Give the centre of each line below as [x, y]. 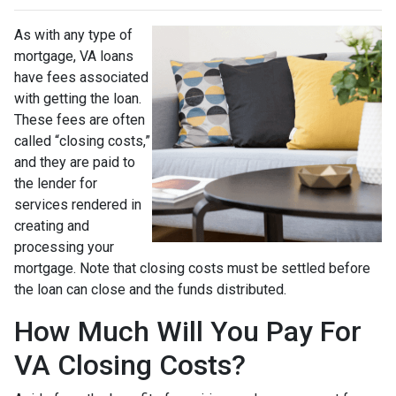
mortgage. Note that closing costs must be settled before [192, 268]
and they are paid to [75, 162]
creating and [52, 225]
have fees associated [81, 77]
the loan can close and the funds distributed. [150, 289]
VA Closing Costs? [130, 365]
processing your [64, 247]
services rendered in [78, 204]
